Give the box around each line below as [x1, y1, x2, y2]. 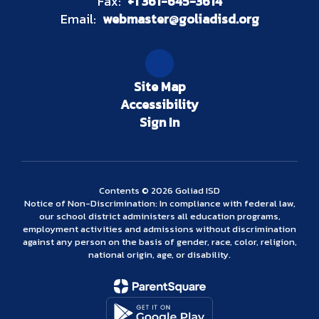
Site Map [133, 77, 186, 96]
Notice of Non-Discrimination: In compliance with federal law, [23, 197, 296, 210]
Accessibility [120, 95, 199, 114]
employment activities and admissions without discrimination [23, 222, 296, 236]
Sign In [140, 113, 179, 132]
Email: [60, 9, 96, 28]
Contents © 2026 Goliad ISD [99, 184, 220, 197]
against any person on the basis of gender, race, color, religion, [22, 235, 297, 249]
